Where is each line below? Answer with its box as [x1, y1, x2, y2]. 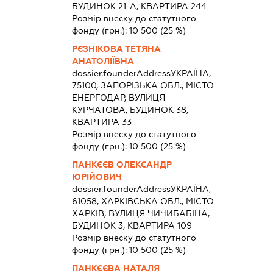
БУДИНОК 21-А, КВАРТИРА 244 [72, 1, 207, 11]
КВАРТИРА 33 [72, 117, 132, 127]
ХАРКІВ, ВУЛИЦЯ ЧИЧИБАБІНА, [72, 208, 210, 218]
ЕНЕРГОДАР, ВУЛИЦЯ [72, 93, 166, 102]
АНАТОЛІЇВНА [72, 56, 135, 66]
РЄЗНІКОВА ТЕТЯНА [72, 44, 161, 54]
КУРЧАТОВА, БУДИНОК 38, [72, 105, 189, 115]
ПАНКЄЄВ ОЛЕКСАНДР [72, 160, 172, 169]
